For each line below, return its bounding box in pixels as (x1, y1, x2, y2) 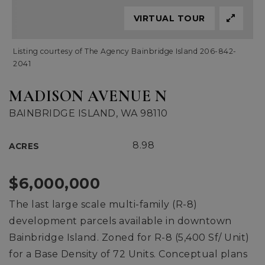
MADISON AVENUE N (9, 86, 167, 106)
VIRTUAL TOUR (133, 13, 205, 24)
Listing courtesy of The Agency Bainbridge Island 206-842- (13, 47, 237, 56)
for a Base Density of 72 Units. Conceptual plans (9, 248, 247, 260)
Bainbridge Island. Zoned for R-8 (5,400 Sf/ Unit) (9, 232, 250, 243)
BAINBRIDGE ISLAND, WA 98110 (9, 108, 168, 119)
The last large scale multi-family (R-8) (9, 199, 198, 210)
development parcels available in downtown (9, 215, 232, 227)
